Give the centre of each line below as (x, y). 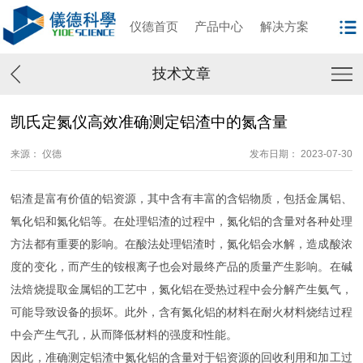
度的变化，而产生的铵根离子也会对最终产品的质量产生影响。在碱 (181, 267)
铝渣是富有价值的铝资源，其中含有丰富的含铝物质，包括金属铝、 (181, 199)
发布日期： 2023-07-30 (301, 154)
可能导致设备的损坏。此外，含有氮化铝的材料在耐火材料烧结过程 (181, 312)
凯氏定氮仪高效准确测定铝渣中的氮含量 (149, 122)
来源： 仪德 (36, 154)
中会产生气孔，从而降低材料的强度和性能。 (124, 335)
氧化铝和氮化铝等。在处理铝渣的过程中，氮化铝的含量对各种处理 (181, 222)
